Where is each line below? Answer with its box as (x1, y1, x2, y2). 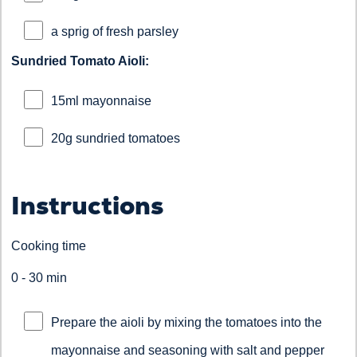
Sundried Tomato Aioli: (11, 54, 149, 69)
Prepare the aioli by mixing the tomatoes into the (51, 316, 322, 330)
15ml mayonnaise (51, 94, 151, 108)
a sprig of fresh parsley (51, 25, 178, 39)
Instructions (11, 189, 163, 223)
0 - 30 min (11, 271, 67, 285)
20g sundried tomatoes (51, 131, 180, 146)
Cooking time (11, 239, 86, 253)
